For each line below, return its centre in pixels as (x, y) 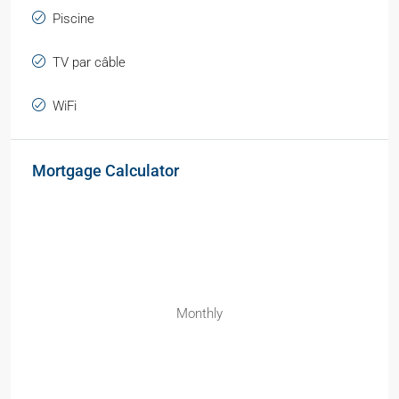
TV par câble (89, 63)
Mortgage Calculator (106, 171)
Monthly (199, 314)
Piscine (73, 19)
